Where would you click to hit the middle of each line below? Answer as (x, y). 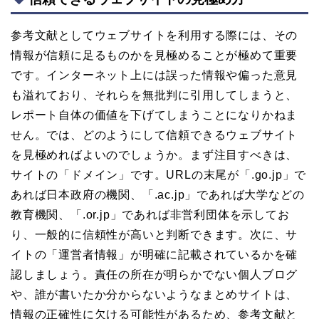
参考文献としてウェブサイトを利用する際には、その (155, 36)
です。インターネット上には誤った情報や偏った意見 (155, 75)
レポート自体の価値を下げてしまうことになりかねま (155, 115)
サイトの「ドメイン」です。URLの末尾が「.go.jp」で (159, 175)
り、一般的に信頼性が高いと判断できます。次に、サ (155, 235)
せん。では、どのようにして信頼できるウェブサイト (155, 135)
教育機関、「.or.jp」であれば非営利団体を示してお (150, 215)
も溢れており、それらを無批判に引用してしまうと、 (155, 95)
